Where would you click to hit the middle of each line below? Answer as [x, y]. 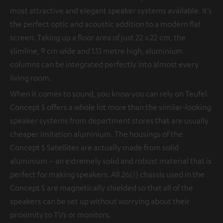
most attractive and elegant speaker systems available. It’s [111, 10]
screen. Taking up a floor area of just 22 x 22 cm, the [98, 37]
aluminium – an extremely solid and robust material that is [111, 161]
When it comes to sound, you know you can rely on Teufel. [110, 94]
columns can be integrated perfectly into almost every [104, 64]
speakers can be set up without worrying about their [100, 201]
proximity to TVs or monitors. [60, 215]
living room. [31, 78]
